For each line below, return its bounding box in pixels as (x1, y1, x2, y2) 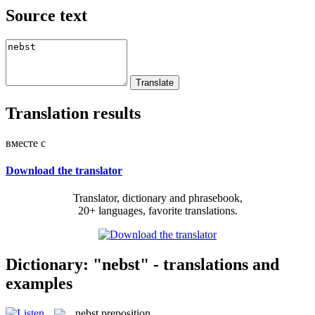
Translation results (6, 103, 141, 122)
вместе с (6, 136, 46, 149)
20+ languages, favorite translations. (77, 205, 238, 217)
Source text (6, 6, 87, 25)
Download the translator (6, 164, 122, 176)
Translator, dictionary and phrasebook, (72, 192, 243, 205)
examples (6, 274, 72, 292)
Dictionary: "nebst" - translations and (6, 255, 279, 274)
